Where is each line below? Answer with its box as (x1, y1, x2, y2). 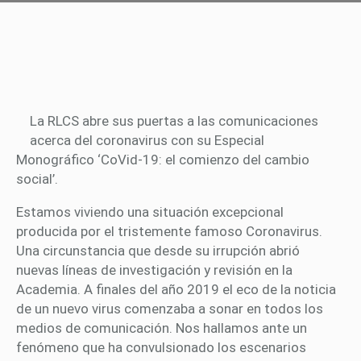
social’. (16, 171, 58, 188)
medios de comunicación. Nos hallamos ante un (16, 320, 307, 337)
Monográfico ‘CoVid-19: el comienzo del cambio (16, 151, 309, 168)
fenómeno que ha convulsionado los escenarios (16, 339, 306, 356)
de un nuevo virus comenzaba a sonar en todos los (16, 301, 323, 317)
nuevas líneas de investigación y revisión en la (16, 262, 293, 279)
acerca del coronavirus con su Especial (30, 132, 264, 149)
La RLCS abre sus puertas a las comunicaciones (30, 113, 318, 130)
